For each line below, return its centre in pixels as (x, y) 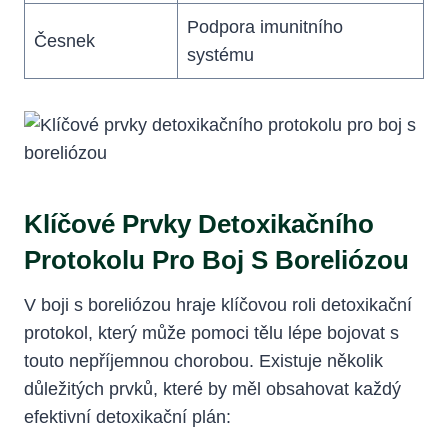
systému (220, 54)
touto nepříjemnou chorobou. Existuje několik (203, 360)
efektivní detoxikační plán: (127, 416)
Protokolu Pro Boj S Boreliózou (216, 259)
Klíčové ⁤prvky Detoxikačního (199, 223)
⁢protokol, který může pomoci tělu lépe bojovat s (211, 332)
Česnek (64, 40)
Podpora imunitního (265, 26)
